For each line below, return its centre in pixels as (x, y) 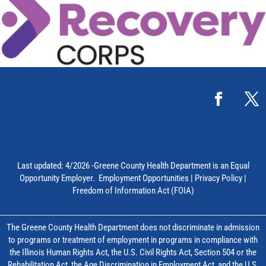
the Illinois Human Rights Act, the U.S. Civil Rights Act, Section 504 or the (133, 253)
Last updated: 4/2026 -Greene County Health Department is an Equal (133, 166)
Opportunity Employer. (59, 178)
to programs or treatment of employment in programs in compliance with (133, 240)
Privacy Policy (218, 178)
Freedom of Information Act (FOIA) (133, 191)
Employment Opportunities (144, 178)
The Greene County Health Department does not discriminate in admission (133, 228)
